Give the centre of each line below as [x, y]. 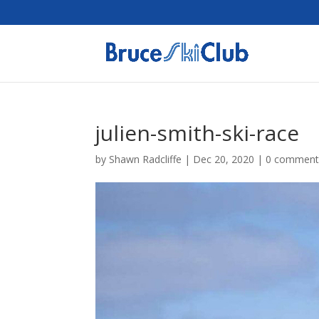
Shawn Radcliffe [146, 159]
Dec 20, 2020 [224, 159]
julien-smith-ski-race [198, 133]
